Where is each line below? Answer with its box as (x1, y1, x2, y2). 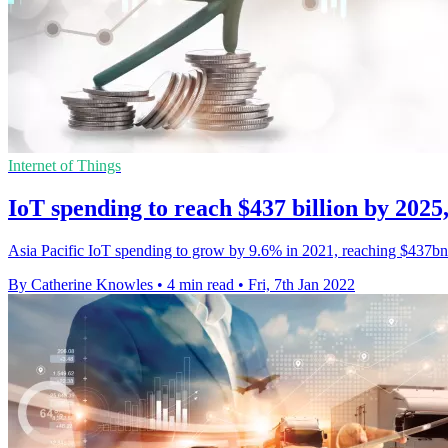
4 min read (167, 275, 234, 293)
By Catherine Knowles (8, 275, 153, 293)
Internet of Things (8, 156, 121, 174)
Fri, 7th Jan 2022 (248, 275, 355, 293)
